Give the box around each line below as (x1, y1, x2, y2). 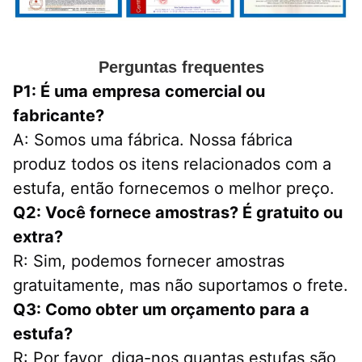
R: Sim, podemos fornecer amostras (13, 251, 284, 271)
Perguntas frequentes (98, 58, 264, 77)
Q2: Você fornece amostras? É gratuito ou (13, 203, 343, 223)
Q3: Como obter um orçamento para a (13, 300, 309, 320)
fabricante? (13, 106, 104, 126)
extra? (13, 227, 63, 247)
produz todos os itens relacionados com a (13, 154, 331, 175)
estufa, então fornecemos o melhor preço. (13, 179, 335, 199)
